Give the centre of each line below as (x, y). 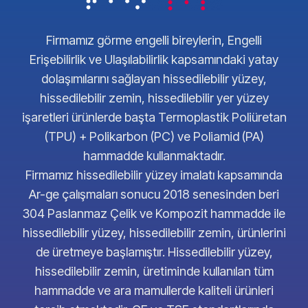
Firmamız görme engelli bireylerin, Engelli (154, 41)
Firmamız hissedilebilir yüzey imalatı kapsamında (154, 175)
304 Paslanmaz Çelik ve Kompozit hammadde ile (154, 214)
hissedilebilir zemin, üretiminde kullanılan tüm (154, 272)
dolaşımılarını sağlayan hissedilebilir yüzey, (154, 79)
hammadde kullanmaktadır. (154, 156)
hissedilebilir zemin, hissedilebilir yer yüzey (154, 98)
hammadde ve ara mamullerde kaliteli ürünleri (154, 291)
